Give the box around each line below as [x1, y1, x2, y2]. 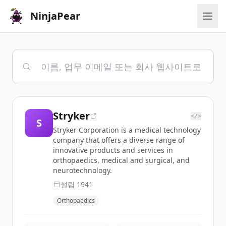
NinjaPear [30, 9, 80, 23]
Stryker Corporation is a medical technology [53, 125, 201, 135]
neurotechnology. [53, 165, 112, 175]
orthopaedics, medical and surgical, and [53, 155, 190, 165]
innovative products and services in [53, 145, 173, 155]
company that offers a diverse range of [53, 135, 185, 145]
